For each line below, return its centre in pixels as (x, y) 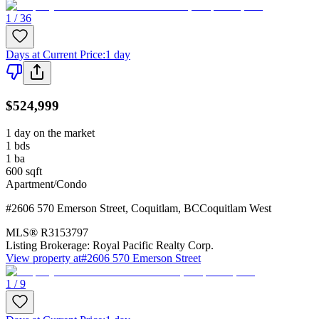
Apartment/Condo (46, 184)
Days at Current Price (54, 54)
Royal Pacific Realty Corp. (153, 246)
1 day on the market (50, 133)
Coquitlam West (235, 209)
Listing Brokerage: (48, 246)
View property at (43, 258)
